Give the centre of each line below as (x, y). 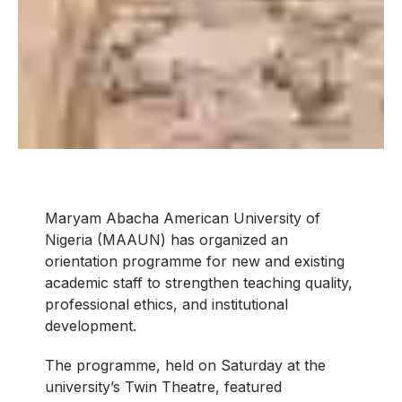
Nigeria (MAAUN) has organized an (166, 239)
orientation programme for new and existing (195, 261)
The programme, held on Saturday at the (185, 365)
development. (91, 325)
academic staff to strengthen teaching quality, (199, 282)
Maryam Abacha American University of (183, 218)
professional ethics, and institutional (166, 304)
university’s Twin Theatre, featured (163, 386)
